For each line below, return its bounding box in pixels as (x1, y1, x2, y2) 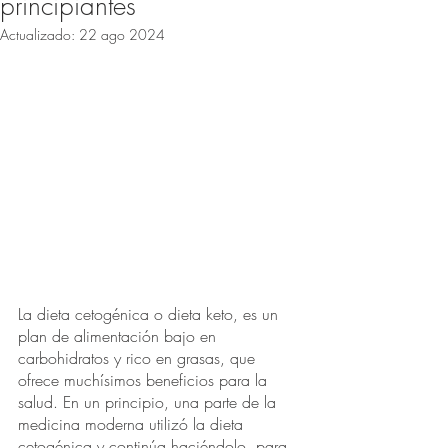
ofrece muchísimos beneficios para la (18, 369, 272, 392)
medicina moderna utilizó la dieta (18, 413, 248, 436)
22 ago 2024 (79, 25, 165, 45)
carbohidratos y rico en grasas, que (18, 347, 260, 370)
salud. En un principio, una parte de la (18, 391, 281, 414)
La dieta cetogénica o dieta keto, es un (18, 303, 283, 326)
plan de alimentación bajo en (18, 325, 221, 348)
